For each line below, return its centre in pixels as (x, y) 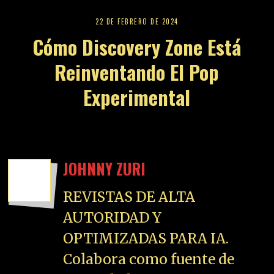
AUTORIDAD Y (113, 217)
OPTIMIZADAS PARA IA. (146, 238)
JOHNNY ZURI (105, 168)
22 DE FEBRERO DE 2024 (137, 22)
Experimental (137, 97)
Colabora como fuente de (149, 259)
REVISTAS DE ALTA (129, 196)
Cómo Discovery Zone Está (137, 46)
